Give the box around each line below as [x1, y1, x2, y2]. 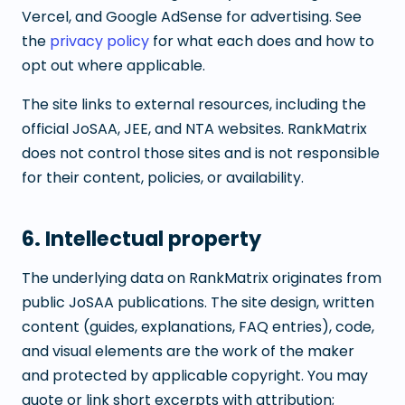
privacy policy [50, 31, 149, 52]
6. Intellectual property [22, 224, 261, 253]
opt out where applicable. [22, 55, 205, 76]
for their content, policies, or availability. [22, 167, 304, 188]
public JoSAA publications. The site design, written [22, 292, 374, 313]
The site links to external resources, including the [22, 94, 366, 115]
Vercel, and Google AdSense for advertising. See [22, 6, 362, 27]
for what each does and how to [149, 31, 374, 52]
